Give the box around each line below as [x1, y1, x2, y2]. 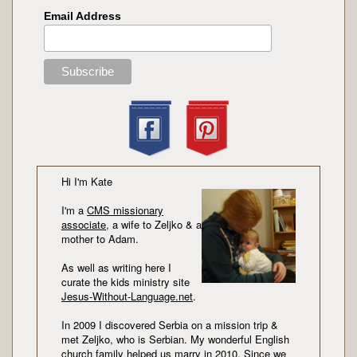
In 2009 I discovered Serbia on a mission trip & [61, 317, 278, 333]
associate [61, 217, 106, 233]
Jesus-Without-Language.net [61, 288, 193, 304]
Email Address [44, 10, 122, 23]
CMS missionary [87, 202, 163, 218]
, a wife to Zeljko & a [106, 217, 202, 233]
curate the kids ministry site [61, 274, 190, 290]
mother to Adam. [61, 231, 139, 247]
